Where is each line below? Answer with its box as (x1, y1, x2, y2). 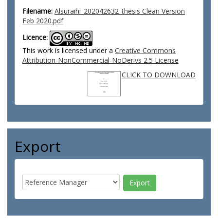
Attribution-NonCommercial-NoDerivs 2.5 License (22, 55, 179, 65)
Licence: (22, 33, 48, 42)
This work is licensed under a (22, 46, 115, 55)
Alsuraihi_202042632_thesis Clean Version (54, 6, 185, 16)
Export (15, 136, 61, 156)
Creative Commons (115, 46, 176, 55)
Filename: (22, 6, 53, 16)
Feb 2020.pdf (22, 16, 63, 25)
